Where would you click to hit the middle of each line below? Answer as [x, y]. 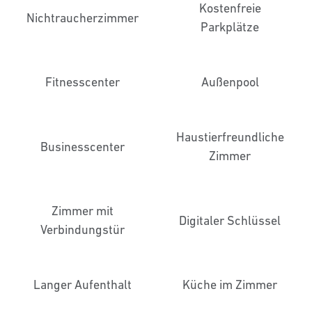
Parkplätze [230, 27]
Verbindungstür [82, 229]
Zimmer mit [82, 211]
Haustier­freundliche [230, 137]
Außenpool [230, 82]
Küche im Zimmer [230, 284]
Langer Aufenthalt [82, 284]
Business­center [82, 146]
